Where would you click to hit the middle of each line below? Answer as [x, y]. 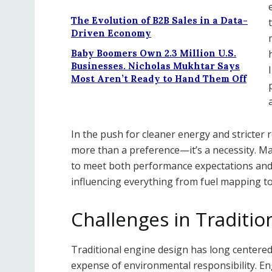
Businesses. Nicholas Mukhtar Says [155, 66]
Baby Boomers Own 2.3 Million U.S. [154, 53]
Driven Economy [111, 33]
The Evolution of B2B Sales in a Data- [159, 21]
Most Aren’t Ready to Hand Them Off [159, 79]
